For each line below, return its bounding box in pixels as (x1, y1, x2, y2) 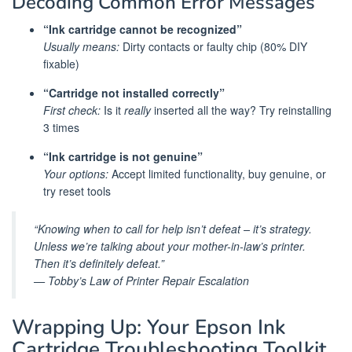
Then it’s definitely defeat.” (34, 255, 164, 272)
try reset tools (43, 182, 111, 199)
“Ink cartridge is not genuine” (43, 148, 203, 164)
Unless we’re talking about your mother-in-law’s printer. (34, 238, 306, 255)
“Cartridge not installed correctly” (43, 84, 225, 101)
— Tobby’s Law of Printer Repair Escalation (34, 273, 249, 289)
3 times (43, 119, 79, 135)
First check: (43, 101, 101, 118)
